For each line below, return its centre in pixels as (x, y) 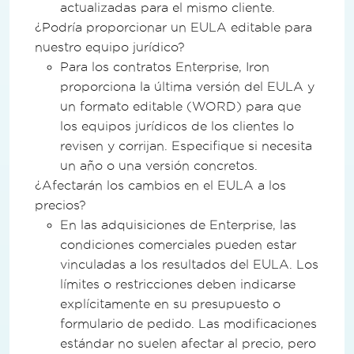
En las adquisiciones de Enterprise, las (178, 224)
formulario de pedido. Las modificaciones (188, 323)
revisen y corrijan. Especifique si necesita (186, 145)
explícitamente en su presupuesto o (170, 303)
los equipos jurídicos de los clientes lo (177, 126)
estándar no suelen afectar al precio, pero (188, 343)
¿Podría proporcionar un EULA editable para (173, 27)
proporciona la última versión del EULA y (187, 86)
